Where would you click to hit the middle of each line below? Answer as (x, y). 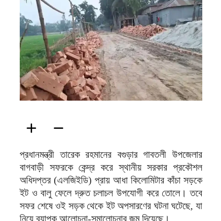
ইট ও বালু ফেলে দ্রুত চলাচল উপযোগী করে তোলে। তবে (111, 193)
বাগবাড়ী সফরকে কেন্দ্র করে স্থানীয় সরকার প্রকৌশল (111, 167)
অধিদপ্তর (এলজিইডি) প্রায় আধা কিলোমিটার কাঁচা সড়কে (111, 180)
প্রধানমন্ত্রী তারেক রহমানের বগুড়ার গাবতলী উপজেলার (111, 155)
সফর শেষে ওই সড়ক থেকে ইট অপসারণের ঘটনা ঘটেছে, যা (111, 206)
